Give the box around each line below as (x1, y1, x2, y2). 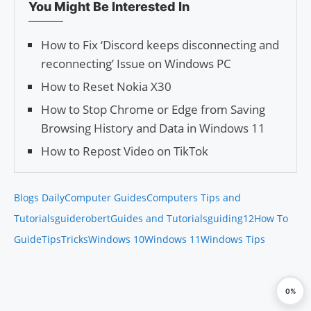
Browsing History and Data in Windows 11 (41, 119, 265, 136)
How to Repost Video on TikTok (41, 142, 208, 159)
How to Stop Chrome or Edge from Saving (41, 101, 265, 117)
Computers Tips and (146, 190, 241, 204)
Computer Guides (65, 190, 146, 204)
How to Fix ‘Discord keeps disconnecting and (41, 36, 279, 53)
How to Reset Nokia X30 (41, 78, 171, 94)
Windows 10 (88, 232, 144, 246)
